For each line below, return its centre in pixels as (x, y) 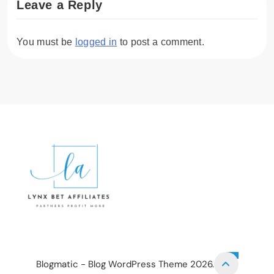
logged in (96, 42)
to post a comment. (161, 42)
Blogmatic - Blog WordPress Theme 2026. (125, 264)
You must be (46, 42)
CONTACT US (227, 232)
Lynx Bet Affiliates (114, 227)
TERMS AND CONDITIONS (156, 232)
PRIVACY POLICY (77, 232)
